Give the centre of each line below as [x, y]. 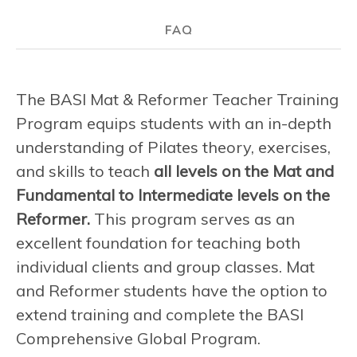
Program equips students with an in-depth [174, 123]
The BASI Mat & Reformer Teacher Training [177, 99]
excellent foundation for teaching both [158, 242]
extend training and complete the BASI [160, 314]
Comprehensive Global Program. [138, 338]
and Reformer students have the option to [172, 290]
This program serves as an [192, 218]
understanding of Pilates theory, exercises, [173, 147]
